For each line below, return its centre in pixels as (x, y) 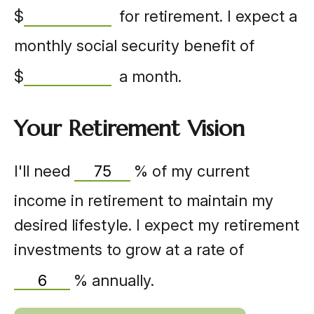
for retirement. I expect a (206, 16)
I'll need (44, 171)
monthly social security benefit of (134, 45)
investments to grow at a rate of (129, 249)
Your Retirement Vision (129, 128)
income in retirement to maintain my (144, 200)
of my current (199, 171)
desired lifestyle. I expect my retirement (157, 225)
